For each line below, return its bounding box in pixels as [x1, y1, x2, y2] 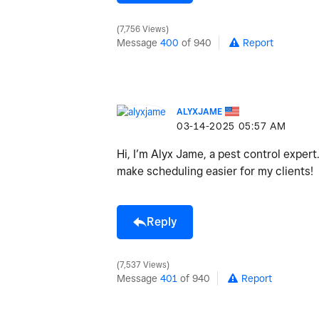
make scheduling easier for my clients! [117, 164, 313, 178]
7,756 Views [117, 23, 168, 34]
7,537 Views [117, 259, 169, 270]
